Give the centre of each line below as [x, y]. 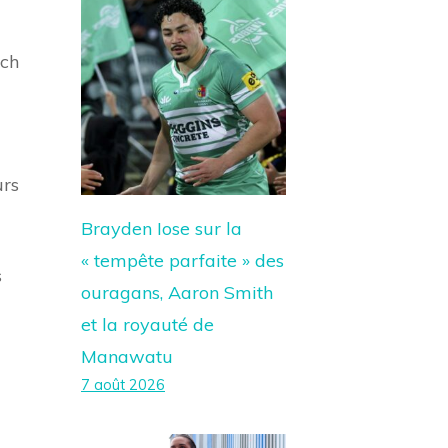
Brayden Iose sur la [161, 228]
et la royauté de [147, 324]
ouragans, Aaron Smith [177, 292]
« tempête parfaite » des [182, 260]
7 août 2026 [123, 385]
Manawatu [127, 356]
